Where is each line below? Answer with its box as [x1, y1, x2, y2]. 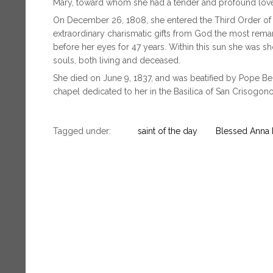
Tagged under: [53, 126, 111, 136]
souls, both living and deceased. [53, 55, 180, 65]
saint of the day [138, 126, 197, 136]
